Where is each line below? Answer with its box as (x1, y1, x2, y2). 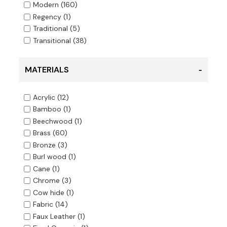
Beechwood (32, 117, 72, 126)
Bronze (32, 140, 56, 150)
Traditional (32, 24, 68, 33)
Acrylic (32, 93, 55, 102)
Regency (32, 12, 61, 22)
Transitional (32, 35, 71, 45)
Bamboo (32, 104, 61, 114)
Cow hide (32, 188, 64, 198)
